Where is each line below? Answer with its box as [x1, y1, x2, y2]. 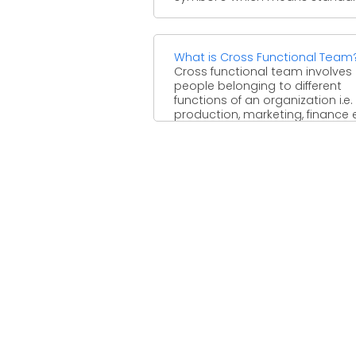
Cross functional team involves [174, 63, 352, 79]
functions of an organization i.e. [174, 91, 352, 108]
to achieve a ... [174, 120, 254, 137]
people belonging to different [174, 77, 342, 94]
